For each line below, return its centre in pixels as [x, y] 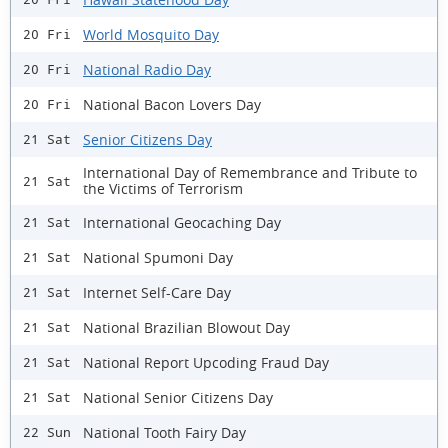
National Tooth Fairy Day [164, 432]
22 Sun [47, 433]
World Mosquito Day [151, 34]
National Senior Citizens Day [178, 397]
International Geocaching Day [182, 222]
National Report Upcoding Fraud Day [206, 362]
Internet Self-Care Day [157, 292]
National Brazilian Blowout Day [186, 327]
